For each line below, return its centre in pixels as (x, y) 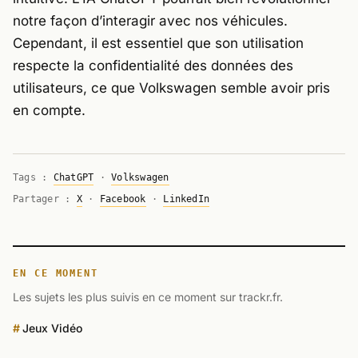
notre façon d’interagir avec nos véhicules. (150, 21)
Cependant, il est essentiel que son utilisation (158, 44)
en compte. (49, 111)
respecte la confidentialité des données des (153, 66)
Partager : (45, 199)
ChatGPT (74, 178)
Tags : (33, 178)
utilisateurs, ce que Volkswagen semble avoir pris (171, 88)
